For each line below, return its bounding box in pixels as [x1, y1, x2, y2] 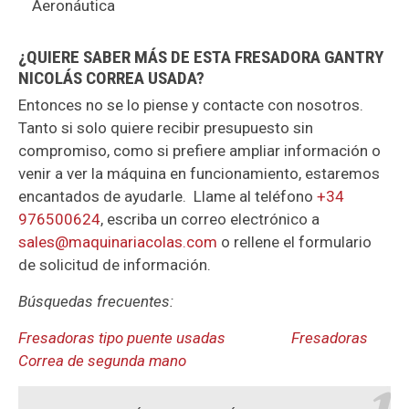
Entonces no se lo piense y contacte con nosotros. [18, 96, 363, 115]
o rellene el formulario [217, 233, 372, 252]
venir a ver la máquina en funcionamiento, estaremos [18, 164, 380, 184]
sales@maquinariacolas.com [18, 233, 217, 252]
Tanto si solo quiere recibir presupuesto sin [18, 119, 313, 138]
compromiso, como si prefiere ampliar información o [18, 142, 381, 161]
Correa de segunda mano [18, 351, 212, 371]
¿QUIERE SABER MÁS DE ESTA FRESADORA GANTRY [18, 47, 383, 68]
